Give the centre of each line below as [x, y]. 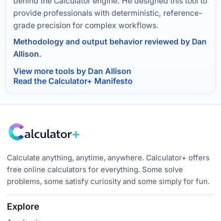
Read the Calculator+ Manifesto [73, 81]
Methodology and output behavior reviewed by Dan [110, 41]
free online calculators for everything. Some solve [95, 169]
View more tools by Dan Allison [72, 71]
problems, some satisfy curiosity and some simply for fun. [108, 181]
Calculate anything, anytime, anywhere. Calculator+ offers [108, 157]
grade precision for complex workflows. [86, 25]
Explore [23, 206]
